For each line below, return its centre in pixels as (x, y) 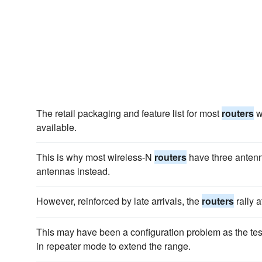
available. (56, 127)
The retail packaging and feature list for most (129, 113)
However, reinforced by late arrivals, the (119, 201)
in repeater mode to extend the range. (113, 246)
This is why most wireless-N (95, 157)
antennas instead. (73, 171)
